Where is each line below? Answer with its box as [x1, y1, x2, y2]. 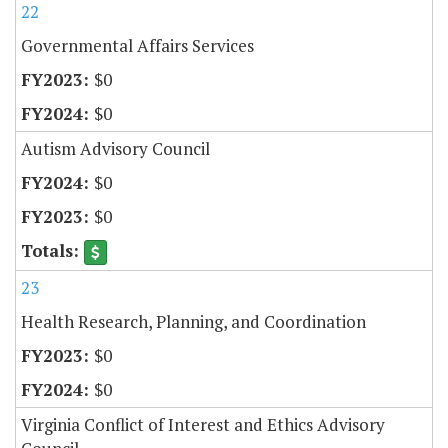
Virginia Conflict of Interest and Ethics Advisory [21, 413, 385, 437]
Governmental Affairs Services [21, 34, 254, 58]
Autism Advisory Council [21, 137, 210, 161]
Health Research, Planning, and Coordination [21, 310, 366, 334]
